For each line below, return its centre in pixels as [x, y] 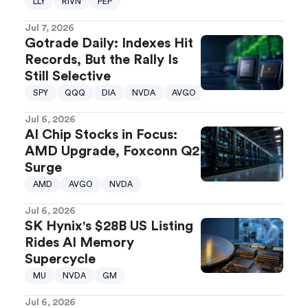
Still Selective [68, 77]
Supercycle [60, 260]
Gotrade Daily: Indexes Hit [109, 44]
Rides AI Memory [79, 243]
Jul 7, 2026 [49, 29]
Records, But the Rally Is [101, 60]
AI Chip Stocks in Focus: [101, 135]
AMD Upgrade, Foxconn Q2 [112, 152]
